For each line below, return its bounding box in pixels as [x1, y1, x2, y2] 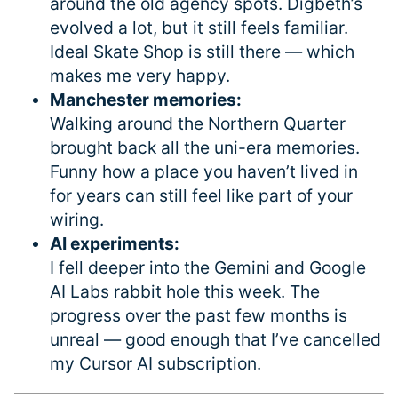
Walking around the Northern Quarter [50, 112, 346, 134]
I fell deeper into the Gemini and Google [50, 256, 366, 278]
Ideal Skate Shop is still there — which [50, 40, 354, 62]
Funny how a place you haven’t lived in [50, 160, 358, 182]
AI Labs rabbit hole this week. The [50, 280, 320, 302]
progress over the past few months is [50, 304, 347, 326]
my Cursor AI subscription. [50, 352, 261, 374]
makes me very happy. [50, 64, 230, 86]
